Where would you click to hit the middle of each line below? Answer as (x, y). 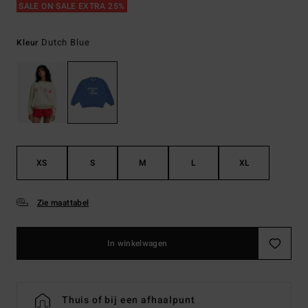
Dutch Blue (66, 42)
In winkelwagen (137, 244)
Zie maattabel (63, 203)
